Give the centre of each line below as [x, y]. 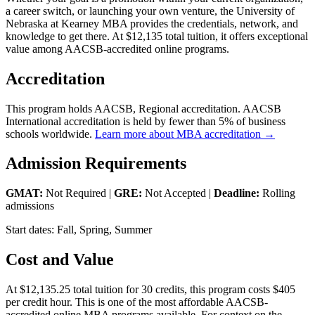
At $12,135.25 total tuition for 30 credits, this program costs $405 [150, 290]
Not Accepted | [178, 193]
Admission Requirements [96, 163]
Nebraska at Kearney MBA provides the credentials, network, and [152, 23]
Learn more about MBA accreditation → [185, 134]
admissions [30, 206]
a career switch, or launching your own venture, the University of [150, 11]
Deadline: [237, 193]
